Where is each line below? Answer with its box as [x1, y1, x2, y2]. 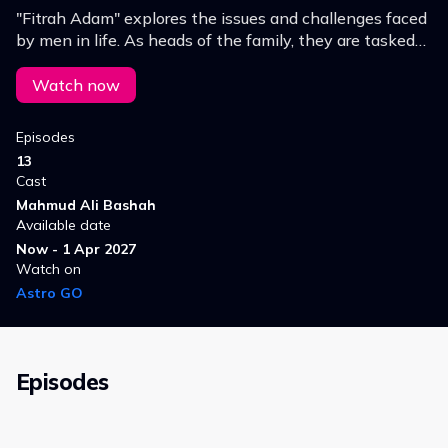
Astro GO [16, 284, 83, 303]
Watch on [16, 260, 81, 279]
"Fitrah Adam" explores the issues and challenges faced [16, 8, 427, 29]
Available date [16, 216, 111, 235]
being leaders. [16, 74, 118, 95]
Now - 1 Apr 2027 [16, 240, 136, 259]
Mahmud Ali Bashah [16, 196, 156, 215]
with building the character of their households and [16, 52, 395, 73]
